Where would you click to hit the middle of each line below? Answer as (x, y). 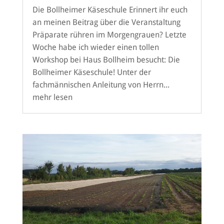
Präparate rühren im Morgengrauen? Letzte (109, 35)
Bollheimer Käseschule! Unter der (91, 72)
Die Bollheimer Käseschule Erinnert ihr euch (110, 10)
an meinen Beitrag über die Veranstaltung (106, 22)
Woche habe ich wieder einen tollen (95, 47)
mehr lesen (52, 97)
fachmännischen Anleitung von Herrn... (101, 85)
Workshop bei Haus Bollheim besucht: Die (106, 60)
